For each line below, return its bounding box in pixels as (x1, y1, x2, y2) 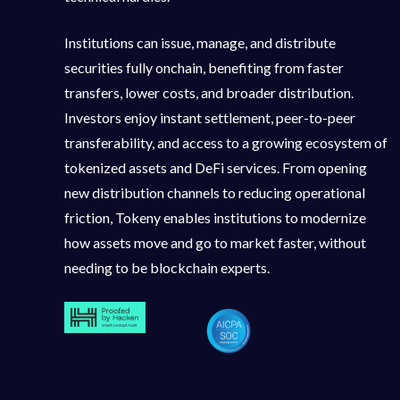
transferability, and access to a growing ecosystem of (64, 134, 387, 152)
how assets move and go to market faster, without (64, 234, 366, 252)
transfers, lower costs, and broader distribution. (64, 84, 354, 102)
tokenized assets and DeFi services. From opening (64, 159, 367, 177)
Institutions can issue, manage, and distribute (64, 34, 336, 52)
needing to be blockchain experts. (64, 259, 270, 277)
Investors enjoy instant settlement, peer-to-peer (64, 109, 355, 127)
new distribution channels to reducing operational (64, 184, 365, 202)
